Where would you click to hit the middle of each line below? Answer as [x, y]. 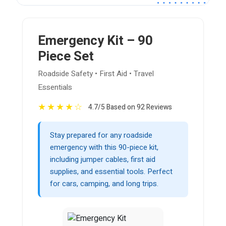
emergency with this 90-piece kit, [104, 148]
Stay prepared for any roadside [101, 135]
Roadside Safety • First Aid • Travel [96, 74]
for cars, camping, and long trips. [104, 184]
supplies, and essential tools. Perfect [111, 172]
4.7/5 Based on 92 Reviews [130, 107]
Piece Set [66, 57]
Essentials [55, 88]
